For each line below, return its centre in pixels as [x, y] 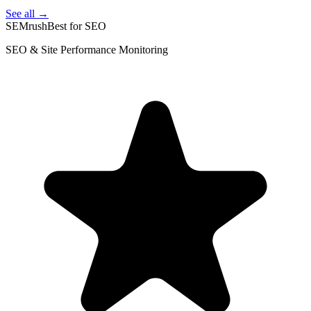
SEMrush [26, 26]
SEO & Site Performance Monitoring [87, 49]
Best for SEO [77, 26]
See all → [27, 13]
